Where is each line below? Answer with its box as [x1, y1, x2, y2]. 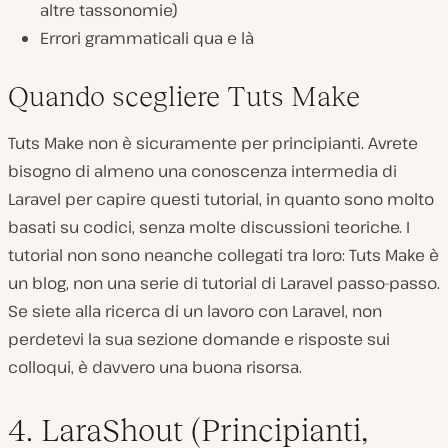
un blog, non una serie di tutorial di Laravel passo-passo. [8, 272, 440, 295]
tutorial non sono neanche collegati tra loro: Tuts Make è [8, 244, 439, 267]
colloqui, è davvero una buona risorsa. [8, 356, 302, 379]
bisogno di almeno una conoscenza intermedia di [8, 160, 397, 183]
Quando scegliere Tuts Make [8, 81, 360, 113]
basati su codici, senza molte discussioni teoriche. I [8, 216, 410, 239]
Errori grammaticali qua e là [40, 27, 254, 50]
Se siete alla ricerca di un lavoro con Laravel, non [8, 300, 382, 323]
